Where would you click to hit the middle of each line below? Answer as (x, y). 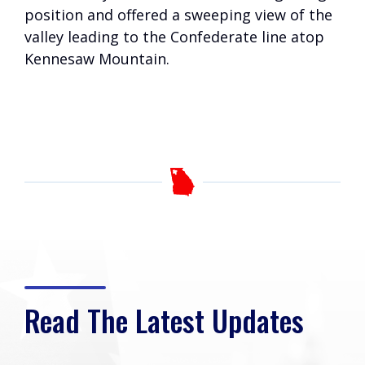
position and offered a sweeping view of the (178, 15)
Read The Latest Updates (164, 320)
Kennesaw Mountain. (97, 59)
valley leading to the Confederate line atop (174, 37)
